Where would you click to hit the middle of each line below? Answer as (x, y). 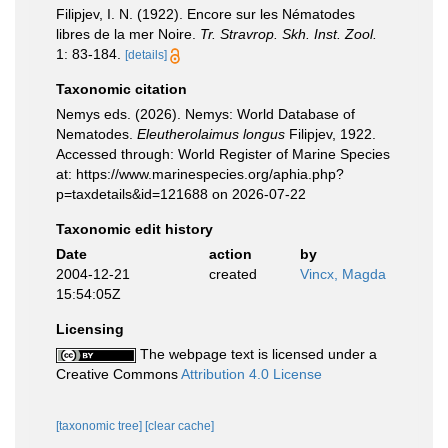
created (232, 274)
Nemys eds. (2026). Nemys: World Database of (205, 114)
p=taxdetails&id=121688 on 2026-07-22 (181, 194)
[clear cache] (179, 426)
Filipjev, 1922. (330, 134)
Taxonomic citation (121, 89)
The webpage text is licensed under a (256, 354)
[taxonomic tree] (100, 426)
